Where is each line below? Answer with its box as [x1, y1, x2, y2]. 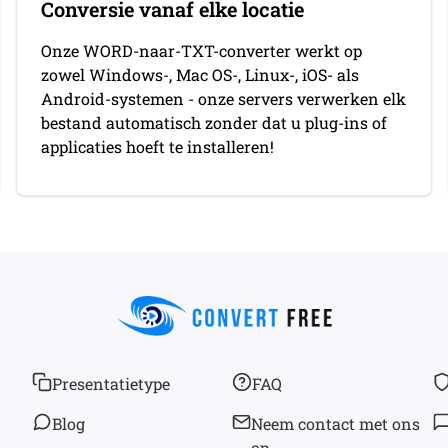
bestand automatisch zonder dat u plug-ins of [41, 112, 387, 133]
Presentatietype [52, 373, 170, 394]
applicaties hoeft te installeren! [41, 136, 274, 157]
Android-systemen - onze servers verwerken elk [41, 88, 406, 109]
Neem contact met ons [250, 413, 420, 434]
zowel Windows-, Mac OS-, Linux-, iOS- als [41, 64, 359, 85]
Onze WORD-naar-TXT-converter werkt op [41, 40, 362, 61]
